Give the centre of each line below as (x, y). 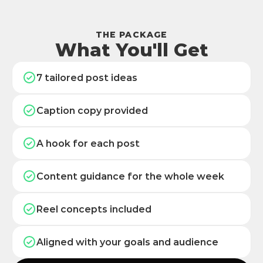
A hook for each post (88, 143)
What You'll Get (131, 50)
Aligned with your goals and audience (127, 242)
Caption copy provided (92, 110)
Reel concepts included (94, 209)
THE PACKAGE (131, 35)
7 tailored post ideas (87, 77)
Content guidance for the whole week (130, 176)
